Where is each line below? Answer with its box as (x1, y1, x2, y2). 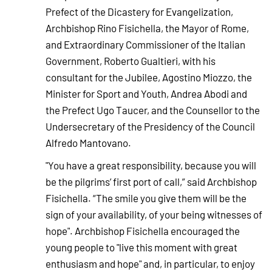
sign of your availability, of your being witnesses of (46, 208, 262, 222)
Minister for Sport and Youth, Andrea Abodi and (46, 87, 247, 101)
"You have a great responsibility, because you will (46, 158, 256, 172)
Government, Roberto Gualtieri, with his (46, 54, 216, 68)
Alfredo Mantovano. (46, 136, 131, 150)
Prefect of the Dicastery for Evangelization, (46, 5, 233, 19)
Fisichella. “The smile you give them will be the (46, 191, 246, 205)
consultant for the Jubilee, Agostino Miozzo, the (46, 70, 252, 84)
